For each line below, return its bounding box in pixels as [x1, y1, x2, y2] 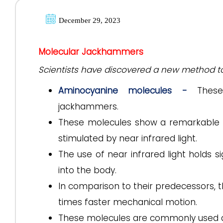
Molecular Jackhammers [38, 46, 143, 58]
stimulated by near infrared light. [58, 132, 197, 144]
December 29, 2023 [59, 16, 120, 24]
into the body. [58, 164, 116, 176]
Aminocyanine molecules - [58, 85, 187, 97]
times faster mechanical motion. [58, 196, 197, 208]
